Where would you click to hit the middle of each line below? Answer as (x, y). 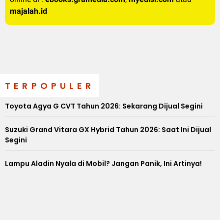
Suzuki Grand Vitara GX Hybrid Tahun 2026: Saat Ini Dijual (108, 129)
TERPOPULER (50, 85)
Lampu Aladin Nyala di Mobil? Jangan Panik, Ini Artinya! (103, 163)
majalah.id (28, 11)
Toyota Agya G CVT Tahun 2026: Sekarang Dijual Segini (104, 106)
